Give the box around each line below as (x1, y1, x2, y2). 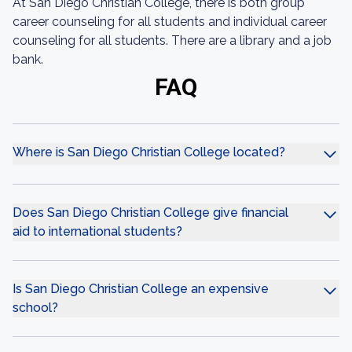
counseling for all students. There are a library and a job (13, 33, 332, 48)
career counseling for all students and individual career (13, 14, 327, 29)
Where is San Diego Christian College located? (13, 145, 285, 159)
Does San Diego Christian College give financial (13, 205, 288, 220)
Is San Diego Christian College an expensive (13, 281, 269, 296)
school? (13, 300, 58, 315)
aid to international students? (13, 224, 182, 239)
